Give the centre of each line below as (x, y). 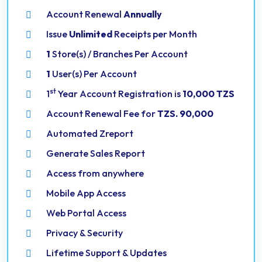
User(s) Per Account (94, 74)
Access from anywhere (95, 173)
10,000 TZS (208, 94)
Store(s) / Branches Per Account (119, 54)
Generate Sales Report (96, 153)
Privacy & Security (85, 233)
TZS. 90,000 (185, 113)
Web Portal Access (86, 213)
